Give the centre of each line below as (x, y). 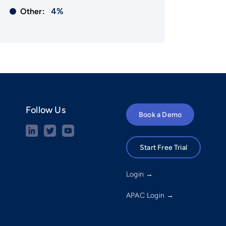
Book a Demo (160, 115)
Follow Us (46, 110)
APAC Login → (150, 195)
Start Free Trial (163, 147)
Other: (34, 11)
